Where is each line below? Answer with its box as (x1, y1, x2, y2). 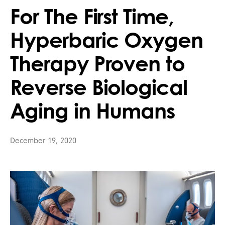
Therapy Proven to (10, 50, 185, 76)
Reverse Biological (10, 73, 188, 100)
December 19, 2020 (10, 136, 76, 145)
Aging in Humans (10, 97, 175, 124)
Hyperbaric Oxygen (10, 26, 203, 53)
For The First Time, (10, 3, 174, 29)
